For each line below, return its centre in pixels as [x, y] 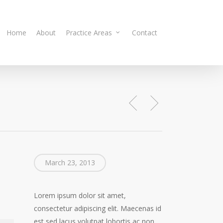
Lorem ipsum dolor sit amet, [80, 195]
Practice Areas [89, 32]
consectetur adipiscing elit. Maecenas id [97, 208]
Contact [145, 32]
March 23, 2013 [70, 163]
